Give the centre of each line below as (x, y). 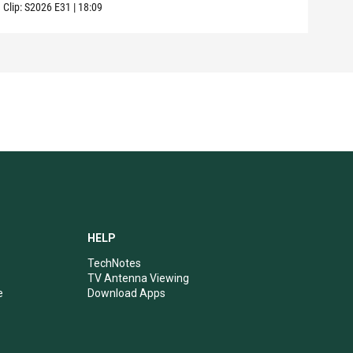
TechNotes (114, 263)
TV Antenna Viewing (138, 278)
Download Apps (126, 293)
